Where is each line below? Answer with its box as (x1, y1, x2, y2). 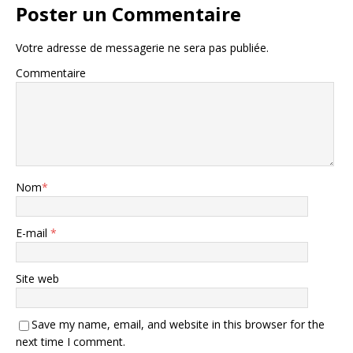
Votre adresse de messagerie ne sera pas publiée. (16, 40, 269, 56)
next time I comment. (16, 334, 125, 350)
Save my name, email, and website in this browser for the (32, 317, 325, 333)
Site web (16, 271, 59, 287)
